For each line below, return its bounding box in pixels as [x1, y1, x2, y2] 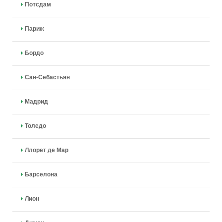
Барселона [24, 171, 57, 178]
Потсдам [24, 1, 51, 8]
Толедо [24, 122, 46, 129]
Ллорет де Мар [24, 147, 68, 154]
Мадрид [24, 98, 48, 105]
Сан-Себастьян [24, 74, 70, 81]
